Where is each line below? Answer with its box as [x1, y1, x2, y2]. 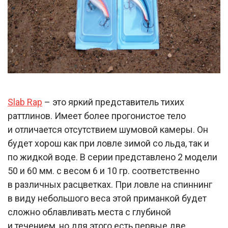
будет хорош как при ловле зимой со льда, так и [8, 138, 209, 149]
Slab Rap [8, 97, 42, 108]
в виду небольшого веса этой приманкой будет [8, 193, 207, 204]
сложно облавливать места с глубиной [8, 207, 171, 218]
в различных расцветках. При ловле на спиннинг [8, 179, 212, 190]
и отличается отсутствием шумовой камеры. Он [8, 124, 208, 135]
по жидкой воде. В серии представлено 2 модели [8, 152, 217, 163]
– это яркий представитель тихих [42, 97, 184, 108]
